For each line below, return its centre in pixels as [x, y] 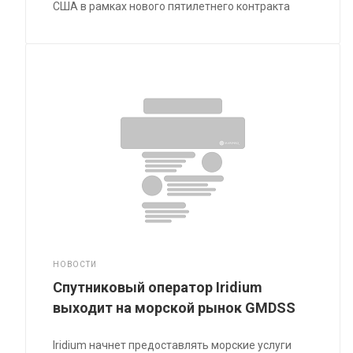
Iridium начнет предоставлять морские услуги [173, 345]
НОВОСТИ [75, 264]
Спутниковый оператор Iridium [158, 287]
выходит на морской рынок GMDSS [175, 307]
